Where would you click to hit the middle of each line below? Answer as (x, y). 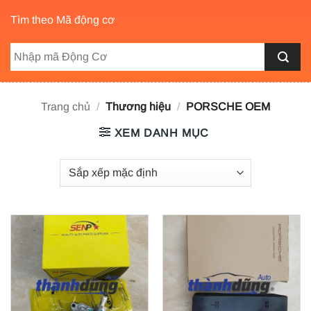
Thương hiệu (138, 106)
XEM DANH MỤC (162, 133)
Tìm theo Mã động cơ (63, 20)
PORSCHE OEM (226, 106)
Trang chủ (66, 106)
